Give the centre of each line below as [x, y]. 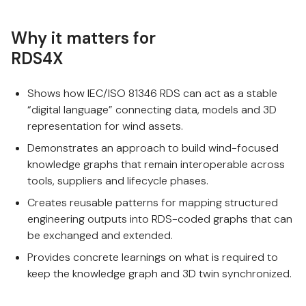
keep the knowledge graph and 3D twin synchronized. [159, 274]
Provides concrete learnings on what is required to [153, 257]
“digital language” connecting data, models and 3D [152, 110]
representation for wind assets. [105, 126]
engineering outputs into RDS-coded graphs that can [160, 219]
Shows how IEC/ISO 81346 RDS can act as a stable [152, 93]
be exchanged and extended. [100, 235]
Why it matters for [83, 38]
